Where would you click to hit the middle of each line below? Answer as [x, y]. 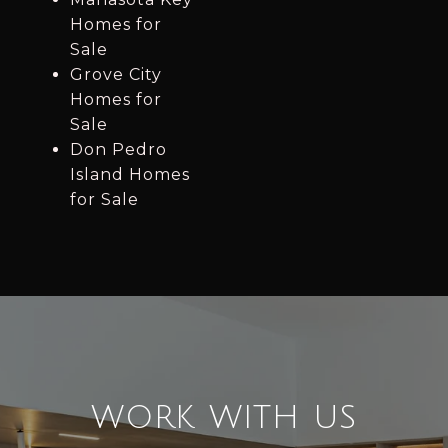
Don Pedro [118, 150]
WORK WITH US [224, 418]
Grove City [115, 75]
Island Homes [129, 175]
